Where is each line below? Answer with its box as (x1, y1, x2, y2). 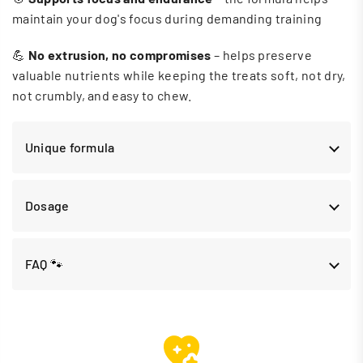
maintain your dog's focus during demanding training (12, 10, 322, 26)
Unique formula (25, 139, 115, 156)
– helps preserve (211, 46, 313, 62)
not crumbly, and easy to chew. (12, 87, 192, 103)
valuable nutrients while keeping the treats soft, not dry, (12, 66, 346, 83)
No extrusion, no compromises (28, 46, 211, 62)
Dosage (25, 198, 70, 214)
